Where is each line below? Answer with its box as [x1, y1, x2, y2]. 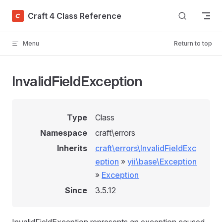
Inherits [57, 143, 87, 153]
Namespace [40, 128, 87, 138]
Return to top [174, 40, 212, 47]
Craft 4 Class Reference [28, 10, 121, 21]
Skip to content [12, 10, 58, 17]
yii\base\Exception [127, 157, 197, 166]
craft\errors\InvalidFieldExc [95, 143, 196, 153]
